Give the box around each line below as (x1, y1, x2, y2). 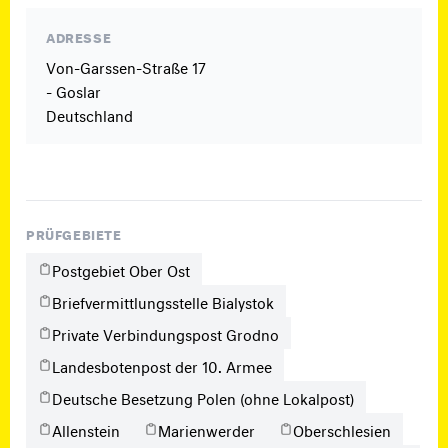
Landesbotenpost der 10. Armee (52, 353, 272, 376)
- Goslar (46, 78, 101, 101)
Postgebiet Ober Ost (52, 257, 190, 280)
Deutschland (46, 102, 133, 125)
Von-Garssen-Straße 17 (46, 54, 206, 77)
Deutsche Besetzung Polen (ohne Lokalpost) (52, 385, 354, 408)
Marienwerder (158, 417, 255, 440)
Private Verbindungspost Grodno (52, 321, 279, 344)
